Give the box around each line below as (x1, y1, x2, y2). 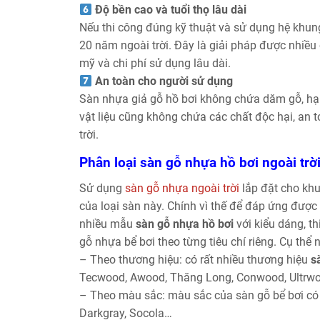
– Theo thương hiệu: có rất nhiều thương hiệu (79, 252, 311, 266)
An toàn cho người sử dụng (95, 74, 234, 88)
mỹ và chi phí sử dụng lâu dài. (79, 56, 231, 70)
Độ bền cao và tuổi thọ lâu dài (92, 2, 247, 16)
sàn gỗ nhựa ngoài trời (125, 181, 239, 195)
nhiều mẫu (79, 216, 136, 231)
